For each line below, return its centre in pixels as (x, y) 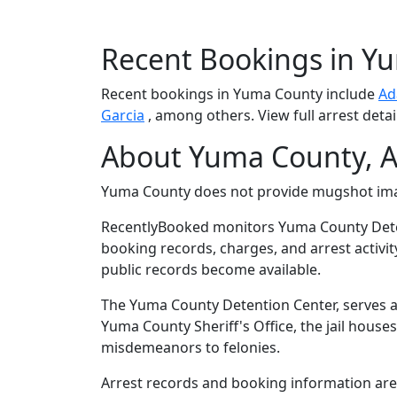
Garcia (123, 116)
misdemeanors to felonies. (191, 348)
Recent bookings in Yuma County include (240, 94)
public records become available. (211, 270)
